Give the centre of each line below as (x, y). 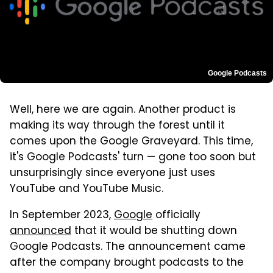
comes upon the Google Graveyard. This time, (131, 142)
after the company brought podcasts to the (127, 263)
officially (176, 215)
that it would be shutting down (154, 231)
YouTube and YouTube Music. (87, 189)
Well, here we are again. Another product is (123, 110)
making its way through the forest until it (117, 126)
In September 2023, (62, 215)
